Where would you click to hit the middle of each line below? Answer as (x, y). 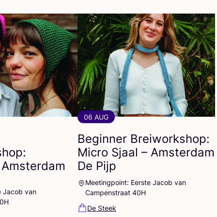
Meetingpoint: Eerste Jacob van (135, 182)
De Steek (102, 208)
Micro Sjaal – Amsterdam (146, 152)
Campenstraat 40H (115, 192)
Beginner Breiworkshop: (144, 139)
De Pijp (97, 166)
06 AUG (96, 117)
